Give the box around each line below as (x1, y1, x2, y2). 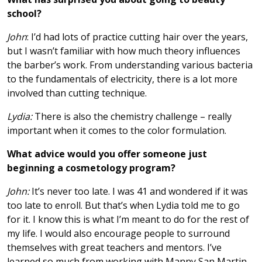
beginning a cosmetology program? (7, 161, 175, 174)
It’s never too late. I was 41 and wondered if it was (29, 184, 248, 198)
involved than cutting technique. (7, 86, 149, 99)
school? (7, 6, 42, 20)
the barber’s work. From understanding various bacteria (7, 58, 253, 71)
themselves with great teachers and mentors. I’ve (7, 240, 222, 254)
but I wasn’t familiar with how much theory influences (7, 44, 240, 57)
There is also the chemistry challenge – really (32, 109, 232, 123)
